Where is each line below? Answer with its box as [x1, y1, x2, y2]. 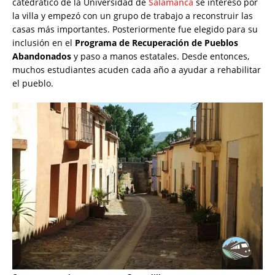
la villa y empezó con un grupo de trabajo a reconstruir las [12, 10, 253, 22]
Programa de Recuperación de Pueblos [75, 37, 238, 49]
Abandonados [12, 50, 71, 63]
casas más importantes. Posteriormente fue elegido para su [12, 23, 258, 36]
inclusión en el [12, 37, 75, 49]
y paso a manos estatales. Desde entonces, [71, 50, 249, 63]
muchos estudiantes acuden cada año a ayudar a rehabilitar [12, 64, 261, 76]
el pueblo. [12, 77, 53, 90]
